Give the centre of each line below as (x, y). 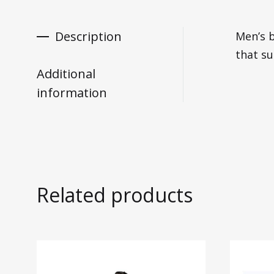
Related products (115, 195)
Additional (66, 74)
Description (88, 36)
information (72, 93)
